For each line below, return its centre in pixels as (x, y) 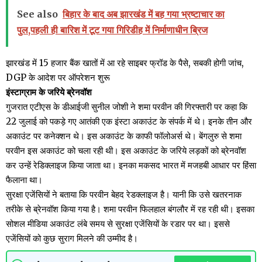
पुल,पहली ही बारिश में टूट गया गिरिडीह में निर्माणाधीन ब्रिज (112, 30)
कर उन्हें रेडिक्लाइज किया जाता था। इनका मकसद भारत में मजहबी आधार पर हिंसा (131, 165)
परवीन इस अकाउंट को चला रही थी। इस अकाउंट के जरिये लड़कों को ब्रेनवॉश (126, 150)
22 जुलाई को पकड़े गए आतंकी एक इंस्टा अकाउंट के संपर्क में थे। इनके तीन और (129, 121)
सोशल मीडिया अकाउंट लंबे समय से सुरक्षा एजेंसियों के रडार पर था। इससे (118, 223)
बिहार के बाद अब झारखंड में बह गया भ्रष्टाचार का (144, 14)
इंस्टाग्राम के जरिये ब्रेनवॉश (49, 92)
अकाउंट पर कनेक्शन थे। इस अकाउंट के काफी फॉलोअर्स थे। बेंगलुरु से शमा (124, 136)
